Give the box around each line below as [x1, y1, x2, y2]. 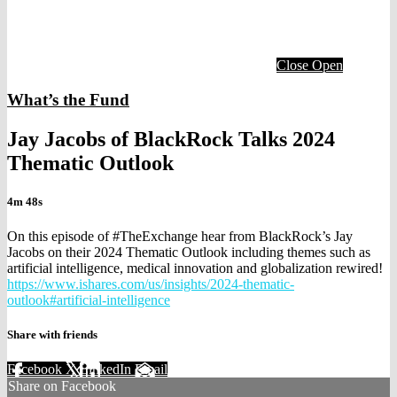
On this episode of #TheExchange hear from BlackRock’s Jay [7, 228, 353, 244]
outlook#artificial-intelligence [7, 292, 170, 307]
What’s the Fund [7, 90, 129, 109]
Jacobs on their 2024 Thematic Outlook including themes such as [7, 244, 370, 260]
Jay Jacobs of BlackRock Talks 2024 [7, 127, 335, 151]
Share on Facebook [8, 378, 116, 394]
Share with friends [7, 328, 97, 342]
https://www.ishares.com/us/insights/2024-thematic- [7, 276, 294, 292]
